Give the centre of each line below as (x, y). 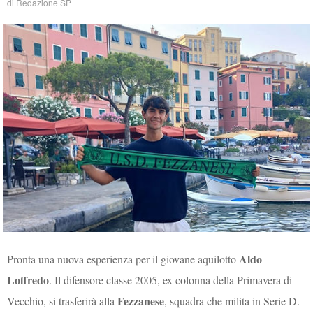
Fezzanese (141, 300)
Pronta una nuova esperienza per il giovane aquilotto (122, 259)
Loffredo (28, 279)
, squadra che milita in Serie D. (232, 300)
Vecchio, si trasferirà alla (63, 300)
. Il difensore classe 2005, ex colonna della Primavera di (171, 279)
